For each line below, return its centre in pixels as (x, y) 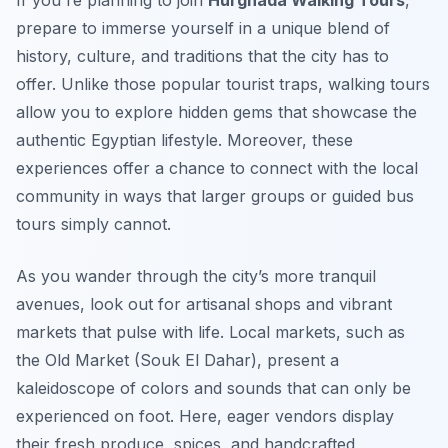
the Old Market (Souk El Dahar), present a (177, 360)
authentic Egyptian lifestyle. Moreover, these (184, 140)
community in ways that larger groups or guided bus (215, 196)
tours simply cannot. (93, 224)
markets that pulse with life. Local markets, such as (210, 332)
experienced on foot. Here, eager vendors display (205, 416)
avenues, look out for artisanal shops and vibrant (204, 304)
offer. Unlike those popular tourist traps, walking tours (223, 84)
